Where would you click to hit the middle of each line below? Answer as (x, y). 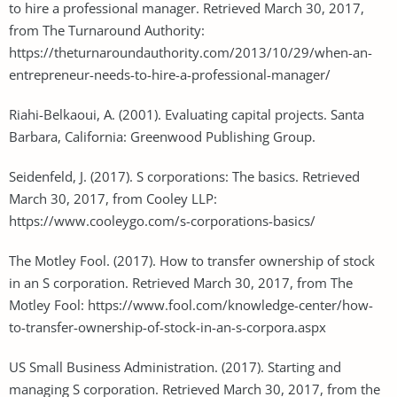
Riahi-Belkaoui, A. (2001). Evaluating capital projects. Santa (187, 114)
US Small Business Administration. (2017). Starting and (175, 366)
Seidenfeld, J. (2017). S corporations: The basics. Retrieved (184, 176)
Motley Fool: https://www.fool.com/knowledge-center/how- (191, 304)
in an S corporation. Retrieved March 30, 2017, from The (181, 282)
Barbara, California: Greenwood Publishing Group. (162, 136)
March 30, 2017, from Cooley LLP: (113, 198)
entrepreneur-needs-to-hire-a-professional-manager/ (170, 74)
